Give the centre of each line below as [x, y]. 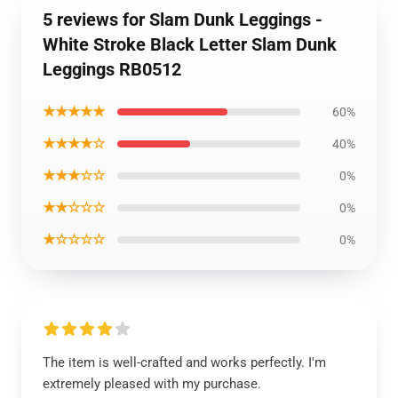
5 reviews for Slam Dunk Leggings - [183, 20]
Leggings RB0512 [112, 69]
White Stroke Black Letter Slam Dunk [190, 44]
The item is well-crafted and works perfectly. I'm [184, 362]
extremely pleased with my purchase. [152, 384]
